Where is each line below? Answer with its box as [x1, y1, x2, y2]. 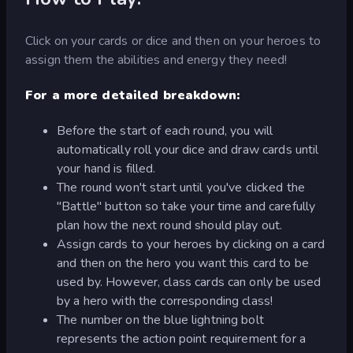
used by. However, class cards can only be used [57, 273, 321, 292]
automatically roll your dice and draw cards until [57, 141, 319, 159]
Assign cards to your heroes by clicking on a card [57, 236, 325, 254]
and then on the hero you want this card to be [57, 255, 309, 273]
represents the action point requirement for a [57, 330, 306, 348]
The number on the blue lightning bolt [57, 311, 264, 329]
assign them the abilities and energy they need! [25, 50, 288, 69]
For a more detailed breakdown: [25, 87, 240, 105]
